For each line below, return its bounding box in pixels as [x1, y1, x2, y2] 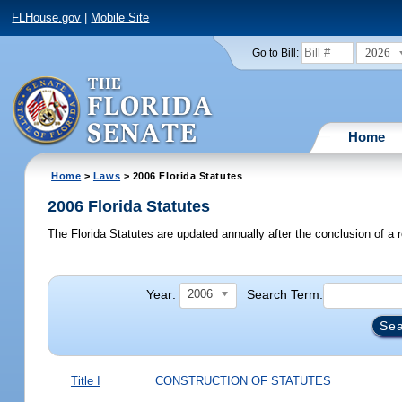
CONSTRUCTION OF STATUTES [154, 373, 331, 388]
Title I [70, 373, 100, 388]
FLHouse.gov [12, 11, 82, 25]
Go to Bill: [251, 47, 299, 58]
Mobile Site [91, 11, 150, 25]
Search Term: [247, 286, 324, 301]
